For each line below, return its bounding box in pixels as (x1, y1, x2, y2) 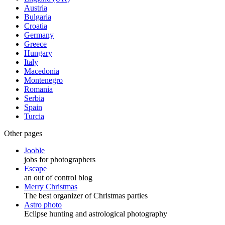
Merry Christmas (24, 182, 77, 191)
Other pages (4, 129, 42, 138)
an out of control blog (24, 173, 92, 182)
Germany (24, 31, 54, 39)
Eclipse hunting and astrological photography (24, 209, 167, 218)
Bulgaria (24, 13, 51, 21)
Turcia (24, 112, 44, 121)
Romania (24, 85, 53, 93)
